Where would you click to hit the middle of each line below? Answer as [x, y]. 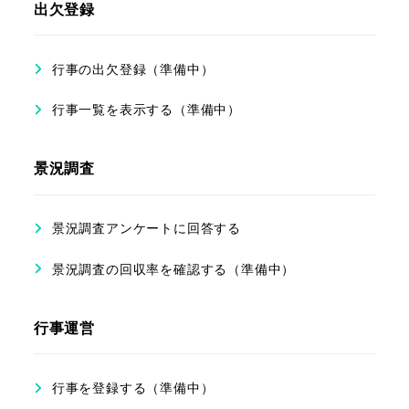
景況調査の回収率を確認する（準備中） [173, 268]
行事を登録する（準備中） [133, 388]
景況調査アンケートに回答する [146, 228]
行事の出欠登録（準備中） [133, 68]
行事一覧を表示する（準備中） [146, 110]
